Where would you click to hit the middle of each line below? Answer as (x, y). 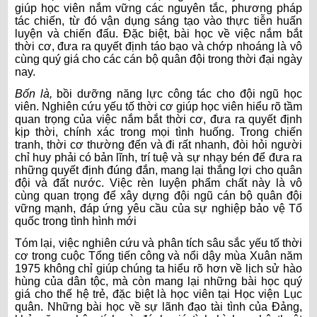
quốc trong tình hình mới (76, 221)
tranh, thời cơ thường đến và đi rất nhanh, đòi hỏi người (158, 145)
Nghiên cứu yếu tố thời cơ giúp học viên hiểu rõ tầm (172, 107)
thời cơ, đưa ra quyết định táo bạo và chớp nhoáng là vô (158, 47)
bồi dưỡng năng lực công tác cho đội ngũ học (180, 94)
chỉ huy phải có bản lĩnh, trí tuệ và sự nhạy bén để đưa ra (158, 158)
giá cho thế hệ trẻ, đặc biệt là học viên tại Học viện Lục (158, 294)
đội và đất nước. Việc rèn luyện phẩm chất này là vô (158, 183)
